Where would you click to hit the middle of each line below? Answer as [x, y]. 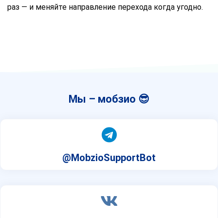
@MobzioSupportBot [109, 157]
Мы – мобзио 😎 [109, 99]
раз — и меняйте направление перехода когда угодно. [105, 7]
